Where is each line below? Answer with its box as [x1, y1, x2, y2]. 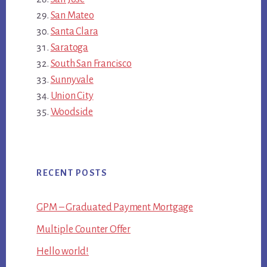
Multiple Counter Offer [36, 223, 131, 235]
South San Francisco [50, 58, 132, 69]
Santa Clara [50, 26, 98, 37]
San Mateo [50, 10, 94, 21]
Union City [50, 90, 94, 101]
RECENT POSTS [36, 167, 108, 178]
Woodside [50, 106, 93, 117]
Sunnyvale [50, 74, 94, 85]
